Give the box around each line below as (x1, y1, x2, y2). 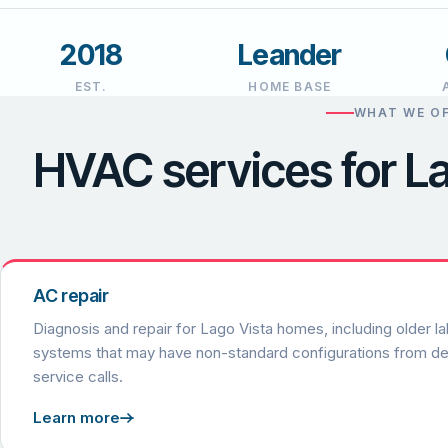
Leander (238, 37, 342, 72)
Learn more (33, 408, 120, 428)
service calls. (33, 367, 123, 387)
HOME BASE (248, 78, 332, 94)
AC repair (33, 285, 109, 307)
